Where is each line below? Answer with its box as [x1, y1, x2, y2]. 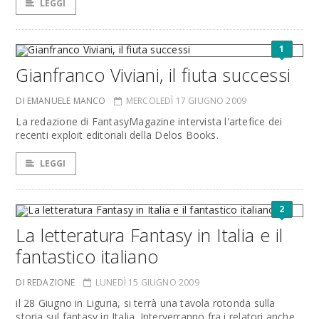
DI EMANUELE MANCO [16, 95, 106, 107]
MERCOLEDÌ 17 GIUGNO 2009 [125, 95, 247, 107]
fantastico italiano [16, 244, 159, 268]
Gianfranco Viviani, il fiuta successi [16, 63, 291, 87]
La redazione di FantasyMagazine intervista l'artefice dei [16, 115, 283, 128]
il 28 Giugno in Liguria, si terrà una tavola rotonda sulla [16, 296, 276, 310]
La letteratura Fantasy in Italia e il [16, 223, 283, 247]
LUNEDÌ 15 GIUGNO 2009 [95, 276, 199, 288]
